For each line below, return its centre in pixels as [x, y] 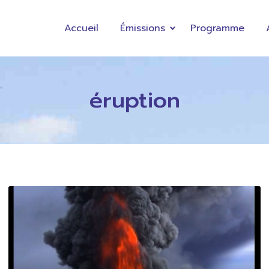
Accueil [81, 28]
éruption [134, 100]
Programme [217, 28]
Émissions [142, 28]
